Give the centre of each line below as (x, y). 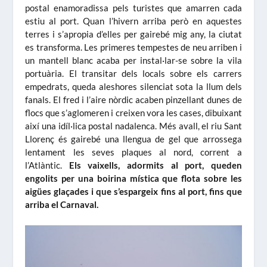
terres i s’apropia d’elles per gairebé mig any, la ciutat (133, 34)
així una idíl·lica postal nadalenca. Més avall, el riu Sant (133, 125)
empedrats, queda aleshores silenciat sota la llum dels (133, 86)
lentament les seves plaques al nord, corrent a (133, 152)
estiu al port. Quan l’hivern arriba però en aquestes (133, 21)
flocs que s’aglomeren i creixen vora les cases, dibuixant (133, 112)
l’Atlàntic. (47, 165)
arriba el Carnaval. (62, 204)
